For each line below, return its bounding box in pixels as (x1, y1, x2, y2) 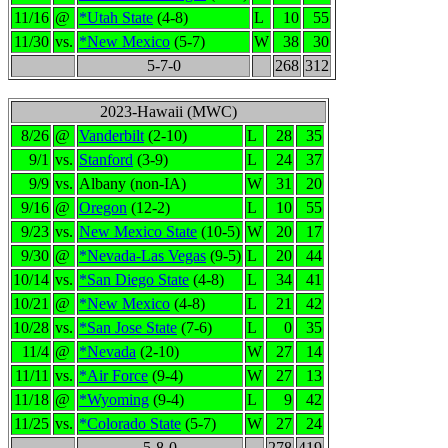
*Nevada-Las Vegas (79, 247, 206, 264)
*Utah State (79, 9, 153, 26)
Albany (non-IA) (79, 175, 186, 192)
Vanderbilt (79, 127, 144, 144)
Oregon (79, 199, 127, 216)
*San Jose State (79, 319, 177, 336)
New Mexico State (79, 223, 197, 240)
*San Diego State (79, 271, 189, 288)
